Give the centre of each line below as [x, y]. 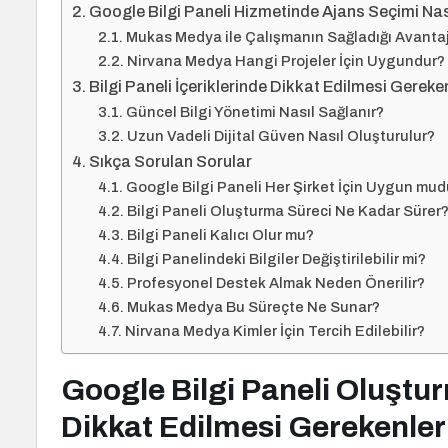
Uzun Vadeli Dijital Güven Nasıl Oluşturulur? [280, 136]
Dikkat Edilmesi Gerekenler [253, 427]
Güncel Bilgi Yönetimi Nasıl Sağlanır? [254, 112]
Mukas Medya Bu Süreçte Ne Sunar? [253, 307]
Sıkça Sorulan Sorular [171, 161]
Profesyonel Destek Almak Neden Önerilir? [275, 283]
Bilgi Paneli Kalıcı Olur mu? [220, 235]
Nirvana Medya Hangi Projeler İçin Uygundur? [285, 61]
